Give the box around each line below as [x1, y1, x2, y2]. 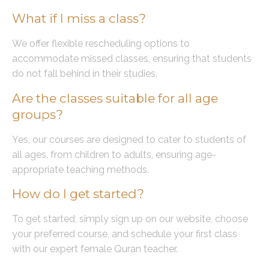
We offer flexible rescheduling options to [12, 38, 190, 50]
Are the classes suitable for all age [12, 90, 218, 106]
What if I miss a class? [12, 11, 146, 26]
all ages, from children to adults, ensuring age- [12, 148, 216, 160]
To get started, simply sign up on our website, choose [12, 213, 248, 225]
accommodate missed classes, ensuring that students [12, 53, 252, 65]
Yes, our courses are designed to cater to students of [12, 133, 246, 145]
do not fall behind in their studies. [12, 68, 157, 80]
